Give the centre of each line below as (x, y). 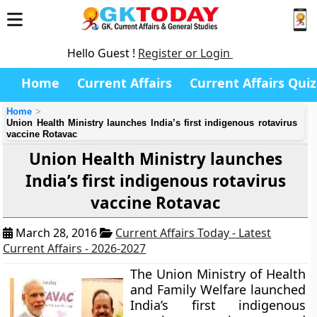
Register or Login (185, 53)
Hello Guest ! (103, 53)
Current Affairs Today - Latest (194, 233)
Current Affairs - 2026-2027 (75, 248)
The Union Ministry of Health (218, 274)
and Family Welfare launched (218, 289)
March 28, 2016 (57, 233)
